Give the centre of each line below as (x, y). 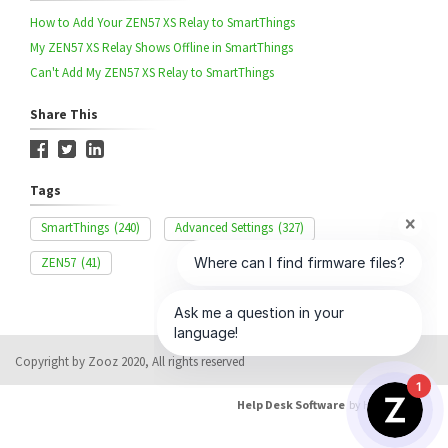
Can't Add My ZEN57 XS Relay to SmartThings (152, 72)
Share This (64, 114)
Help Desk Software (291, 404)
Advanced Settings (224, 227)
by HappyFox (379, 404)
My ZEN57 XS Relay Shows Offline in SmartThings (161, 47)
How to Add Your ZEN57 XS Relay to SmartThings (162, 22)
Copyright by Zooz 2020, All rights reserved (130, 361)
